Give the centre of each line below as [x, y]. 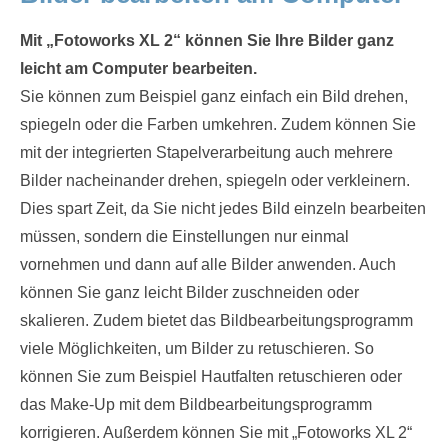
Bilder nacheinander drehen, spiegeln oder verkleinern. [215, 180]
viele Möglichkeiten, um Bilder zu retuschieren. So [197, 348]
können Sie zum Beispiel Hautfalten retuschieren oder [211, 376]
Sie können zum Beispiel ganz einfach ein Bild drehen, [214, 96]
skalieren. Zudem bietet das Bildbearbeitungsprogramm [216, 320]
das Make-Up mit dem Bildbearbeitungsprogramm [196, 404]
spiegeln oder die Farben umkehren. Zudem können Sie [218, 124]
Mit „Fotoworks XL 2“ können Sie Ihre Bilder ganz [207, 40]
